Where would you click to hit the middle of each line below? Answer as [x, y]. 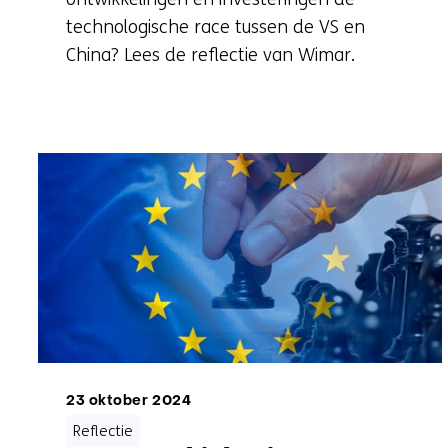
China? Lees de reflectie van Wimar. [210, 54]
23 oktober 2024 [129, 401]
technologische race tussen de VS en [215, 26]
